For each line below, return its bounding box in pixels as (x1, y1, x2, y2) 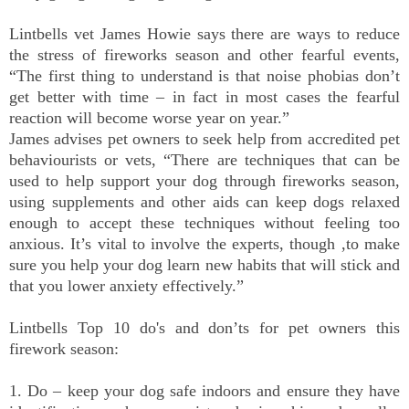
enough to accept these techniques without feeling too (9, 214, 400, 233)
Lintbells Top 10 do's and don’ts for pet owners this (9, 319, 400, 338)
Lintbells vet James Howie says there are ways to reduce (9, 25, 400, 44)
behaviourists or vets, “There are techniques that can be (9, 151, 400, 170)
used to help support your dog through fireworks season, (9, 172, 400, 191)
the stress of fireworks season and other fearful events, (9, 46, 400, 65)
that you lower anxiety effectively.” (9, 277, 244, 296)
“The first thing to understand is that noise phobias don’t (9, 67, 400, 86)
